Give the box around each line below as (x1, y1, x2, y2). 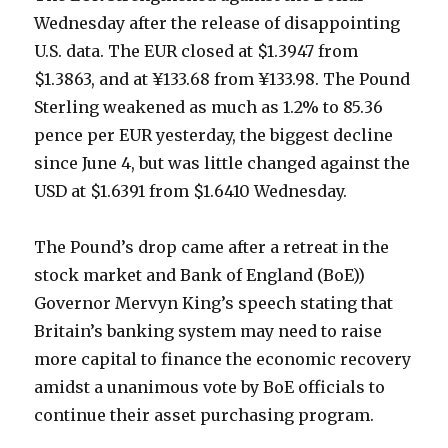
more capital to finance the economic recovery (34, 349, 412, 370)
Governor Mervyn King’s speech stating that (34, 293, 394, 314)
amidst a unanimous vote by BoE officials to (34, 377, 386, 398)
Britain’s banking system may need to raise (34, 321, 383, 342)
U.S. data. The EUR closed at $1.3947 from (34, 41, 359, 62)
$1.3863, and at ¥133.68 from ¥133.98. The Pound (34, 69, 411, 90)
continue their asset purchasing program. (34, 405, 375, 426)
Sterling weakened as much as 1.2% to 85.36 (34, 97, 384, 118)
